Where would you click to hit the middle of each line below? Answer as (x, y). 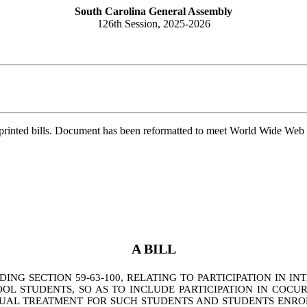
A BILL (153, 249)
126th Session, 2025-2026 (153, 24)
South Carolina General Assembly (153, 11)
